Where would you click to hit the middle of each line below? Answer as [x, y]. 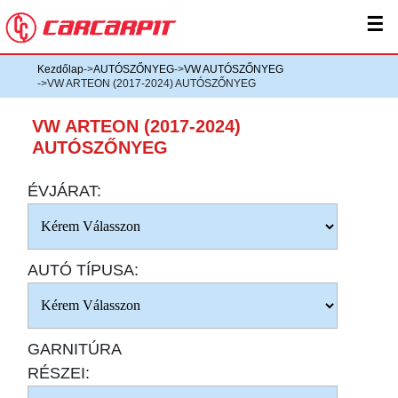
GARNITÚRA [75, 349]
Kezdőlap [60, 69]
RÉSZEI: [59, 373]
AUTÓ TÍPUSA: [84, 270]
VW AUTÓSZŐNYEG [234, 69]
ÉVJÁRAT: [65, 191]
